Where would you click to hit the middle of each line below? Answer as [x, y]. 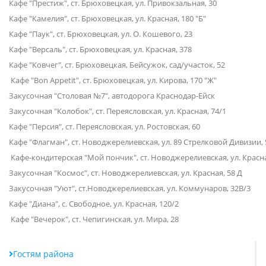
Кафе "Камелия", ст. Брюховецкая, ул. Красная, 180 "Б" [107, 18]
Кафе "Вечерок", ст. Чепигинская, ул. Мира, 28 [94, 219]
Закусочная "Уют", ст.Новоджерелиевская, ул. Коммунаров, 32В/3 [130, 188]
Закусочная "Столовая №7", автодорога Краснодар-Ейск [112, 96]
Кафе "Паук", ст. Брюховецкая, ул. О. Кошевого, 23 [101, 34]
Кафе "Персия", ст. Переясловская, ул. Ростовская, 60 [104, 126]
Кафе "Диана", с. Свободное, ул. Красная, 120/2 [94, 204]
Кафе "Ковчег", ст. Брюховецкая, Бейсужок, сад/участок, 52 [117, 65]
